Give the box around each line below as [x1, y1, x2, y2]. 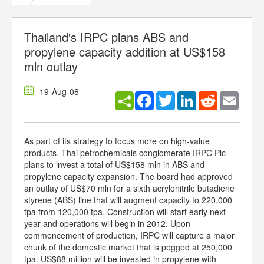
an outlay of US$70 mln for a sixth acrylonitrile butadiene [24, 182, 235, 194]
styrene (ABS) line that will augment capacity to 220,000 [24, 194, 232, 206]
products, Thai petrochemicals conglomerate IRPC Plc [24, 147, 226, 159]
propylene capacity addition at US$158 [24, 43, 225, 61]
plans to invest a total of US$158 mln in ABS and [24, 159, 204, 171]
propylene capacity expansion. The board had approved [24, 170, 233, 183]
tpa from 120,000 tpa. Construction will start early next [24, 206, 226, 218]
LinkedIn [196, 90, 228, 103]
